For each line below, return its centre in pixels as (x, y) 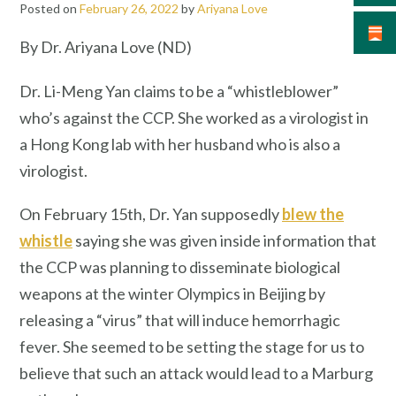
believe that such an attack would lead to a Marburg (196, 373)
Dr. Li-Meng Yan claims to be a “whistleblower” (179, 91)
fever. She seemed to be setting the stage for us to (192, 347)
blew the (313, 214)
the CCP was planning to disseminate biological (180, 267)
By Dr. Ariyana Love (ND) (106, 46)
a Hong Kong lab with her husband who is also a (180, 144)
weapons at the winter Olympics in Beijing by (172, 294)
